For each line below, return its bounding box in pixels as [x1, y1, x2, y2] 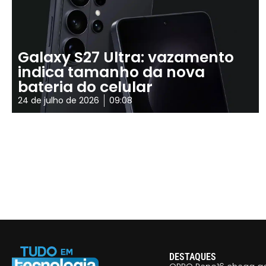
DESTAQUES [169, 251, 216, 263]
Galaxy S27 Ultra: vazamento [18, 47, 234, 68]
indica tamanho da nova [18, 62, 205, 83]
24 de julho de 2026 [18, 94, 99, 107]
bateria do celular [18, 77, 153, 98]
